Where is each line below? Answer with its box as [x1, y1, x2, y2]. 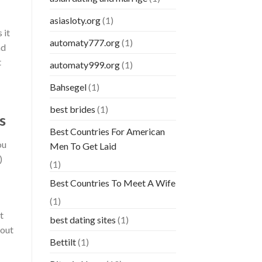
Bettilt [49, 236, 76, 248]
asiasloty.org [49, 15, 101, 26]
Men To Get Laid [49, 140, 116, 152]
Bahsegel [49, 81, 87, 93]
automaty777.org [49, 37, 120, 49]
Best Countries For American [49, 126, 165, 137]
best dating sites [49, 214, 116, 226]
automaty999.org [49, 59, 120, 71]
